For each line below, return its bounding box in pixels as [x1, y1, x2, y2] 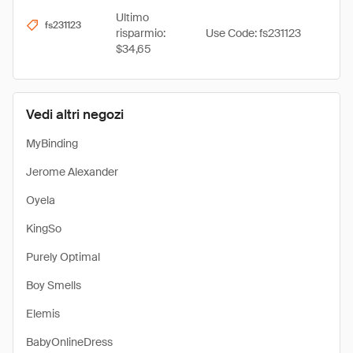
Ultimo [116, 10, 149, 24]
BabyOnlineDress [26, 335, 113, 349]
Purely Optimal [26, 250, 100, 264]
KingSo [26, 221, 61, 236]
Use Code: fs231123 [206, 26, 301, 40]
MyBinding [26, 136, 78, 150]
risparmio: [116, 26, 165, 40]
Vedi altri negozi [26, 106, 124, 123]
